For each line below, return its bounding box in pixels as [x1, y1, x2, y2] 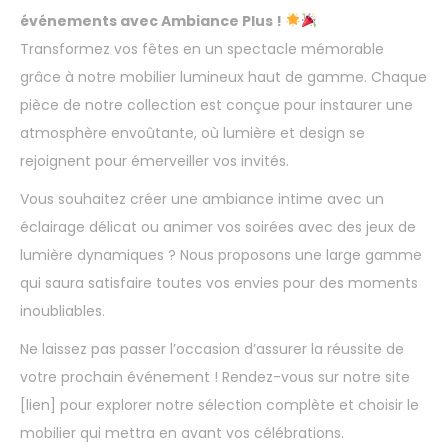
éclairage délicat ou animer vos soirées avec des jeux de [20, 216, 416, 237]
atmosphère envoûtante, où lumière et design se [20, 122, 365, 143]
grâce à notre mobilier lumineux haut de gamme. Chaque [20, 66, 427, 87]
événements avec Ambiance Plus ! [20, 10, 285, 31]
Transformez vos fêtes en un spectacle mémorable [20, 38, 384, 59]
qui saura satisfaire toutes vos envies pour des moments [20, 272, 418, 293]
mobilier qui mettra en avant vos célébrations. [20, 422, 344, 443]
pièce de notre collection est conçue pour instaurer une [20, 94, 413, 115]
